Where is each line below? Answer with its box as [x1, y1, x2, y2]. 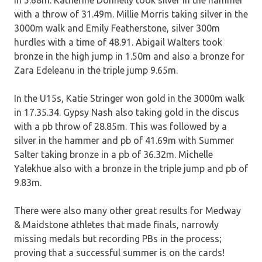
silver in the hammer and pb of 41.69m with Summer [14, 135, 234, 146]
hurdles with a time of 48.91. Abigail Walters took [14, 37, 222, 48]
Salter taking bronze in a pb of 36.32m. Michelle [14, 149, 213, 160]
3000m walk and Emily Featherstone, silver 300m [14, 23, 220, 34]
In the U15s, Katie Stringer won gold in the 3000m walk [14, 93, 244, 104]
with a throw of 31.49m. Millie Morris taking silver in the [14, 9, 248, 20]
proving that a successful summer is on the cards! [14, 247, 225, 258]
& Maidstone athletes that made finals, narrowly [14, 219, 219, 230]
